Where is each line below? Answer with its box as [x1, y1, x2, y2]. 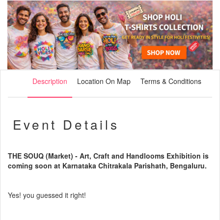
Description [32, 76, 67, 86]
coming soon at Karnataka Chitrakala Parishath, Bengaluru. [8, 161, 207, 171]
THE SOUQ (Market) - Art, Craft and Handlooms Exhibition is [8, 151, 209, 161]
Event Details [13, 115, 120, 134]
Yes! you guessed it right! [8, 190, 86, 200]
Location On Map [77, 76, 131, 86]
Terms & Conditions [140, 76, 201, 86]
